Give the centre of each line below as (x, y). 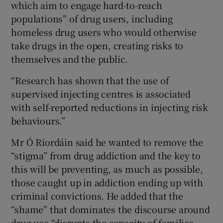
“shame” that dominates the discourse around (111, 209)
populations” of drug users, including (92, 19)
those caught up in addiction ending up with (107, 182)
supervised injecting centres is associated (101, 94)
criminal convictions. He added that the (97, 196)
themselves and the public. (70, 59)
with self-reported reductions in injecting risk (110, 107)
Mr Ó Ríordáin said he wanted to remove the (107, 142)
